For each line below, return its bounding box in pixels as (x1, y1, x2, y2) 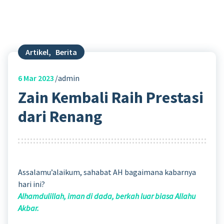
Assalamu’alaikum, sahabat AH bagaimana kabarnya (18, 166, 196, 177)
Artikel (25, 47, 48, 57)
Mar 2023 (22, 73, 54, 83)
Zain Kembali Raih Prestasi (18, 87, 203, 107)
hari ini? (18, 178, 45, 189)
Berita (55, 47, 77, 57)
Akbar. (18, 202, 39, 213)
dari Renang (18, 106, 102, 126)
